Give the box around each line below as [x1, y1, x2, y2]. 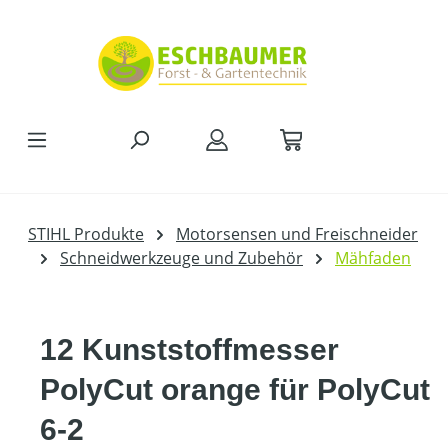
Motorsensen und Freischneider [176, 223, 418, 246]
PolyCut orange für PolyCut [40, 373, 430, 407]
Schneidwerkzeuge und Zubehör [60, 247, 303, 270]
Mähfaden [335, 247, 411, 270]
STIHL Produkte [28, 223, 144, 246]
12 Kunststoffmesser [40, 333, 339, 367]
